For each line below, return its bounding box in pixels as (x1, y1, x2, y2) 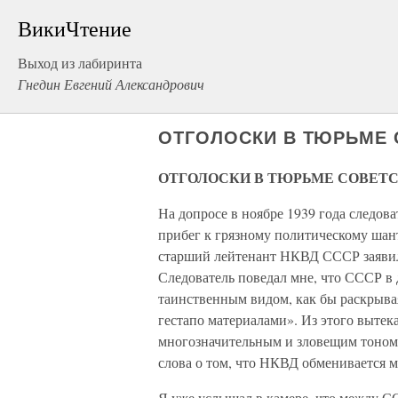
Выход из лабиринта (18, 53, 142, 72)
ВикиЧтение (18, 14, 131, 43)
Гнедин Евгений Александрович (18, 75, 204, 93)
